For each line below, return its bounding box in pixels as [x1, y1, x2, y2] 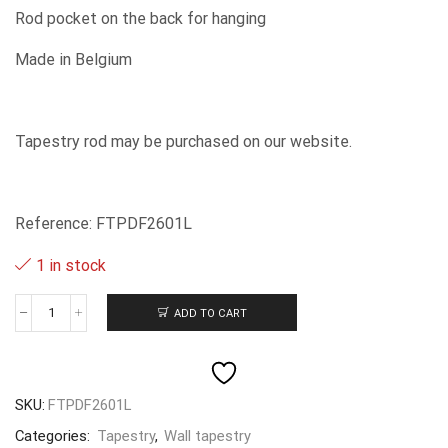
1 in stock [36, 255, 106, 275]
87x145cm [49, 366, 109, 382]
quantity [49, 384, 96, 400]
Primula [49, 312, 92, 328]
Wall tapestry [164, 426, 251, 445]
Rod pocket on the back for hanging [15, 8, 266, 28]
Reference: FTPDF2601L [15, 213, 192, 233]
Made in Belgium [15, 49, 132, 69]
